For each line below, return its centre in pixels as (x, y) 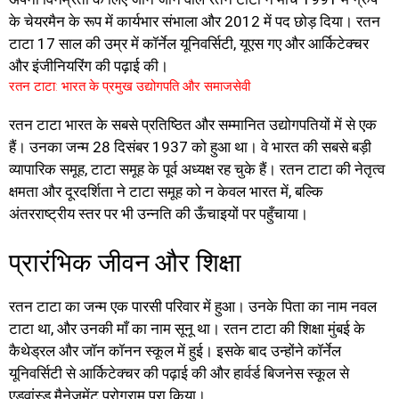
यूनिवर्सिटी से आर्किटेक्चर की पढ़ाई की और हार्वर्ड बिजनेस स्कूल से (179, 374)
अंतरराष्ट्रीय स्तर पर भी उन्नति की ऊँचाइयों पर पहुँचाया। (159, 213)
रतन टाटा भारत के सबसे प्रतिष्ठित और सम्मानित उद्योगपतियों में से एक (193, 124)
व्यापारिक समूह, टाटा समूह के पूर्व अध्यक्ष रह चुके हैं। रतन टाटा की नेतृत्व (197, 169)
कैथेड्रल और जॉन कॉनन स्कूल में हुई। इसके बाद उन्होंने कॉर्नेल (175, 351)
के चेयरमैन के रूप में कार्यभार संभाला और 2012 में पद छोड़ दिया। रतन (195, 21)
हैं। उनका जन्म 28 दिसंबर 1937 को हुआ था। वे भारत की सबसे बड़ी (190, 147)
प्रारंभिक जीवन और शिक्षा (125, 263)
